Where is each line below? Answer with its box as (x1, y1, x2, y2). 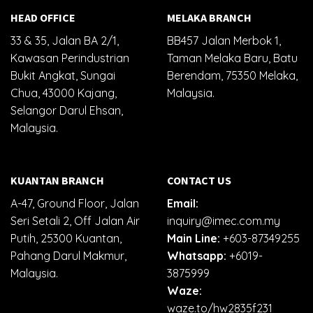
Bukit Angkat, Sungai (10, 68, 115, 82)
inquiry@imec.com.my (167, 214, 280, 228)
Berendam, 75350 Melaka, (167, 68, 298, 82)
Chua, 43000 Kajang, (10, 85, 117, 100)
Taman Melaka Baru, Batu (167, 50, 298, 65)
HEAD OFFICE (10, 10, 75, 24)
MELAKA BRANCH (167, 10, 252, 24)
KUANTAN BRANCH (10, 173, 104, 188)
